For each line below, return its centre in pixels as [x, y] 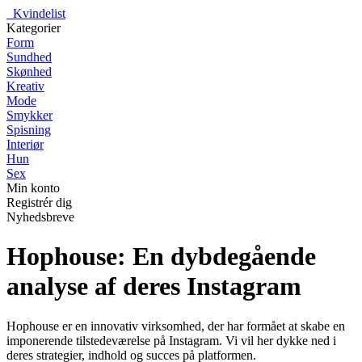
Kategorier [34, 28]
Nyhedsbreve [40, 217]
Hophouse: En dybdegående [161, 257]
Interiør [25, 144]
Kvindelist [39, 13]
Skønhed [29, 72]
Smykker [29, 115]
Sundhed [29, 57]
